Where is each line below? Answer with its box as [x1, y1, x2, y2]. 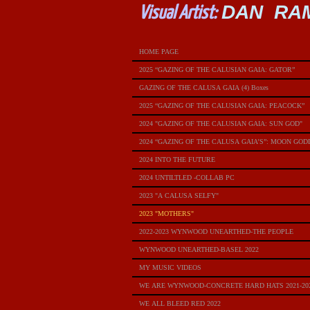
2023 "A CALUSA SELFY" [139, 192, 219, 199]
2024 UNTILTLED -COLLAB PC [139, 174, 235, 181]
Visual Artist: [139, 4, 217, 23]
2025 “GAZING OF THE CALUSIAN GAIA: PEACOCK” [139, 102, 304, 109]
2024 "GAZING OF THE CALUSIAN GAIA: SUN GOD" [139, 120, 302, 127]
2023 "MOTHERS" [139, 210, 194, 217]
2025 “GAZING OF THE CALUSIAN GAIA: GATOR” [139, 66, 295, 73]
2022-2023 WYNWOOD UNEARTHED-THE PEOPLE [139, 228, 293, 235]
